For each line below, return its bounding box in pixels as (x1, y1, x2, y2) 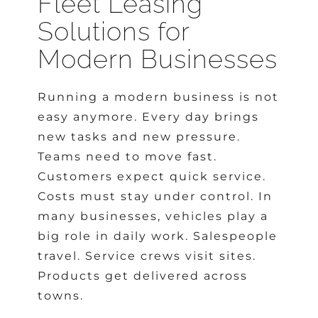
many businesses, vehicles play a (38, 209, 269, 223)
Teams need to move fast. (38, 149, 218, 163)
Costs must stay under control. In (38, 189, 273, 203)
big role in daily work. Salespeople (38, 229, 278, 243)
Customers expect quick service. (38, 169, 267, 183)
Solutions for (38, 16, 190, 46)
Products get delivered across (38, 268, 248, 283)
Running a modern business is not (38, 89, 280, 104)
